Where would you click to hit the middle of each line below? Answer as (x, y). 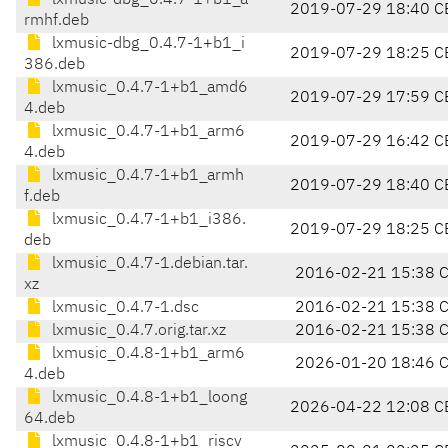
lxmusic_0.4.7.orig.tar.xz (137, 331)
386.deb (54, 65)
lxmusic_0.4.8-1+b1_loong (147, 398)
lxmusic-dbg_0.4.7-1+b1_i (146, 44)
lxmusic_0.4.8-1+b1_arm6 (146, 354)
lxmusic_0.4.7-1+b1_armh (146, 176)
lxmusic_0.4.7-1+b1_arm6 (146, 132)
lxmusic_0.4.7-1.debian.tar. (148, 264)
